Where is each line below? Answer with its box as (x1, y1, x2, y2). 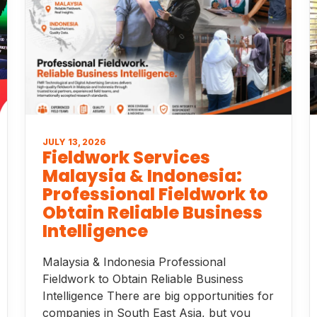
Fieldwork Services (42, 146, 211, 169)
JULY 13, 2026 (42, 137, 107, 147)
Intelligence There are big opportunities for (42, 289, 275, 303)
